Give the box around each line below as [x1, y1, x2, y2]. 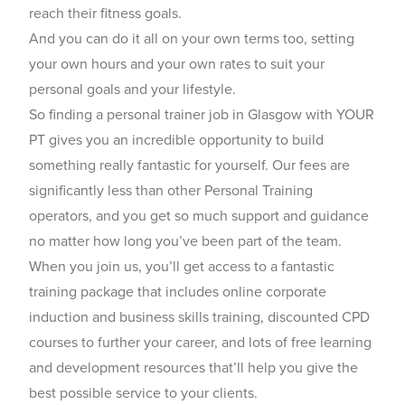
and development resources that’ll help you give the [29, 357, 358, 377]
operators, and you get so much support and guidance [29, 205, 369, 225]
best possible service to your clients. [29, 382, 258, 402]
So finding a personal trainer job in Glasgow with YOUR [29, 104, 374, 124]
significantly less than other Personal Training [29, 180, 313, 200]
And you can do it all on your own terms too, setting [29, 28, 354, 48]
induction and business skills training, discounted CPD [29, 306, 370, 326]
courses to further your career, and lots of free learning [29, 332, 372, 352]
